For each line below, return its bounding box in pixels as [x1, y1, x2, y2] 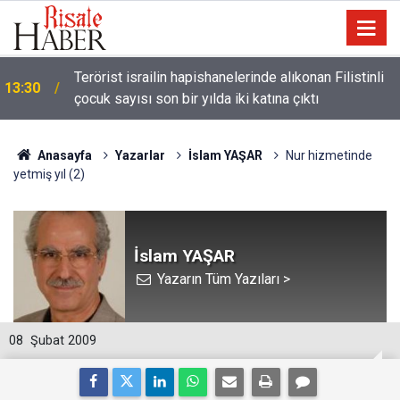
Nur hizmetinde [285, 148, 372, 162]
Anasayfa [34, 148, 92, 162]
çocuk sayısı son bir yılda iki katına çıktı [74, 90, 319, 107]
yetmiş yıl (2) [13, 167, 85, 181]
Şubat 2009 [30, 333, 96, 348]
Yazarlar [114, 148, 165, 162]
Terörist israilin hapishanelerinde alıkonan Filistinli [74, 69, 384, 86]
